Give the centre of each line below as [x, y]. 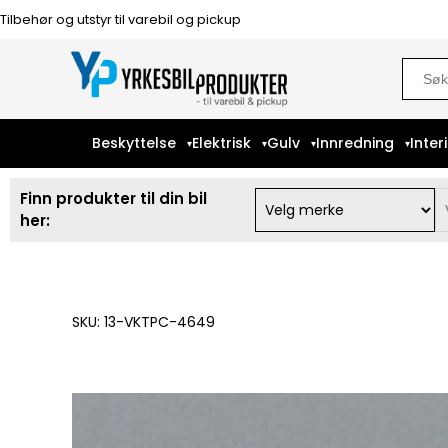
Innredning [355, 143]
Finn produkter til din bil [113, 198]
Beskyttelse [134, 143]
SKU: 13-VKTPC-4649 [143, 322]
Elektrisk [221, 143]
